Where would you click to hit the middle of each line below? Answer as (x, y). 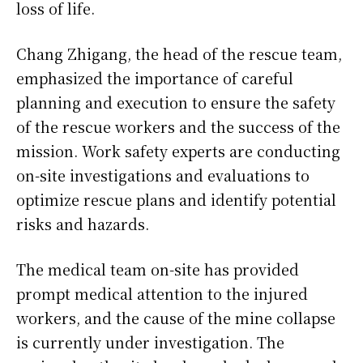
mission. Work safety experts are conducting (178, 151)
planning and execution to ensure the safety (176, 102)
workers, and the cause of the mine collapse (176, 318)
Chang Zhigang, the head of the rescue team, (179, 54)
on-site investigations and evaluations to (163, 175)
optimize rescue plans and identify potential (176, 200)
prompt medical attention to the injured (162, 294)
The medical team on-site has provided (158, 269)
